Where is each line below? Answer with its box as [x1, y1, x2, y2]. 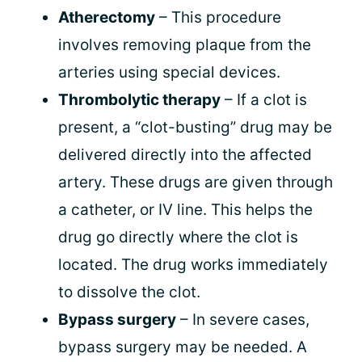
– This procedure [155, 8, 281, 27]
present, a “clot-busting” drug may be [58, 118, 332, 137]
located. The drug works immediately [58, 255, 328, 274]
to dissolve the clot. [58, 283, 200, 301]
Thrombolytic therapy [58, 90, 221, 109]
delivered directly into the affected [58, 145, 312, 164]
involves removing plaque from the [58, 36, 311, 54]
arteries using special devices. [58, 63, 280, 82]
